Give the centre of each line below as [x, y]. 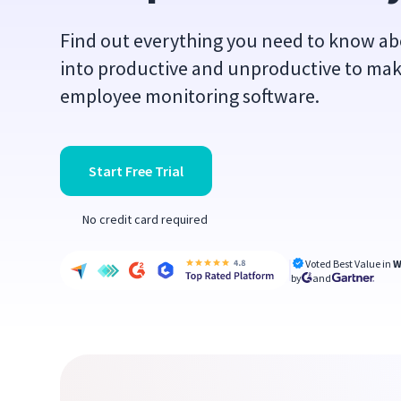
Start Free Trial [137, 171]
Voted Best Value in [350, 263]
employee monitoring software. [190, 96]
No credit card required [145, 219]
